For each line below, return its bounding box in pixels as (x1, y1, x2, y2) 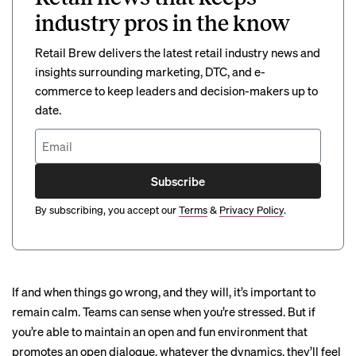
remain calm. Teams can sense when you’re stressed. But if (12, 304, 315, 319)
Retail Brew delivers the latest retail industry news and (35, 44, 320, 60)
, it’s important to (229, 284, 315, 300)
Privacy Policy (219, 203, 284, 216)
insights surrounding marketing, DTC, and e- (35, 64, 265, 79)
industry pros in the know (35, 11, 290, 36)
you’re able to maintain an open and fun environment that (12, 323, 308, 339)
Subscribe (151, 172, 205, 189)
